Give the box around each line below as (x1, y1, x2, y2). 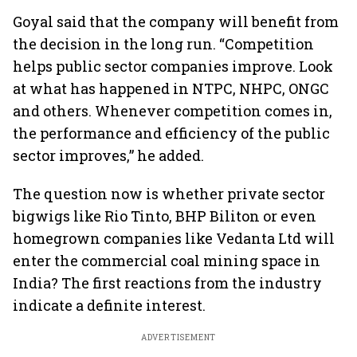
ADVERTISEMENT (140, 332, 217, 343)
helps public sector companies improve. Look (13, 57, 333, 76)
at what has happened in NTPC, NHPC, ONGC (13, 79, 329, 98)
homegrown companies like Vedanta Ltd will (13, 229, 335, 248)
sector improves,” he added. (13, 146, 204, 165)
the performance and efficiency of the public (13, 124, 330, 143)
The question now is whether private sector (13, 184, 325, 203)
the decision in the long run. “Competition (13, 34, 314, 53)
